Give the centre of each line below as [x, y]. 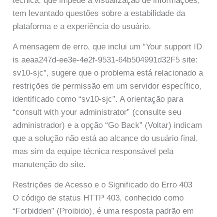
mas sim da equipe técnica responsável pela [93, 151]
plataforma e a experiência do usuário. [82, 26]
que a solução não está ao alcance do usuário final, [106, 138]
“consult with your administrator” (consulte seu [97, 112]
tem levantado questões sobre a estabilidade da [99, 13]
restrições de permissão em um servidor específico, [107, 86]
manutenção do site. [49, 164]
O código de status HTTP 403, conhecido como [98, 198]
